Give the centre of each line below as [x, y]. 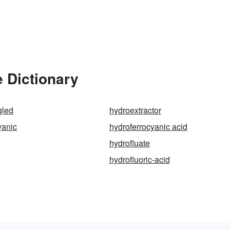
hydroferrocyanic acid [148, 126]
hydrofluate [129, 143]
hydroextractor [135, 110]
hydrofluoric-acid [139, 159]
